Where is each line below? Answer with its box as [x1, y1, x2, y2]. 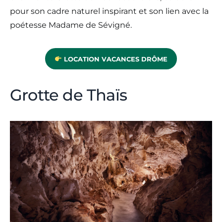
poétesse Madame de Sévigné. [10, 20, 132, 30]
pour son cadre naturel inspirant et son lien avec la [10, 6, 209, 16]
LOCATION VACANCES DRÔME [61, 55, 167, 63]
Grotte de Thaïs [10, 85, 127, 105]
